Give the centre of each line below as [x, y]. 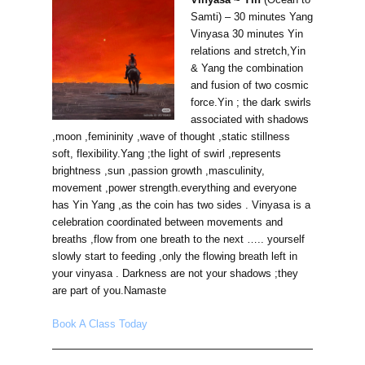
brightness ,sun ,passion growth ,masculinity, [158, 171]
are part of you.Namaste [109, 291]
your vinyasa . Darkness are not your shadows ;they [175, 274]
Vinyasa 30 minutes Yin [246, 34]
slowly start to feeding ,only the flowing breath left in [175, 257]
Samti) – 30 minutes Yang [251, 17]
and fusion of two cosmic [249, 86]
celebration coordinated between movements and [167, 222]
